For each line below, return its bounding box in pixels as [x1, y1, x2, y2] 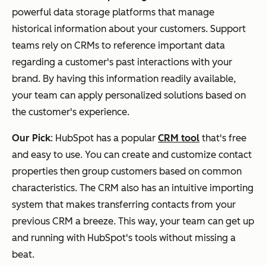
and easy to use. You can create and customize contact [12, 148, 252, 160]
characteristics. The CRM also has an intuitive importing [12, 182, 254, 194]
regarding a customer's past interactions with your [12, 56, 232, 68]
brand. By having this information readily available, [12, 72, 236, 84]
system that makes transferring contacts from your [12, 198, 236, 210]
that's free [199, 132, 246, 144]
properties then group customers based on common [12, 165, 242, 177]
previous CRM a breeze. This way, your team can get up [12, 215, 254, 227]
